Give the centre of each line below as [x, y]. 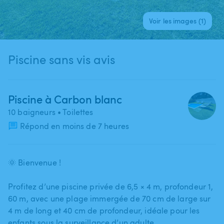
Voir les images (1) [177, 20]
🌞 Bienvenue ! [34, 162]
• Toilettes [74, 112]
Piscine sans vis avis [61, 59]
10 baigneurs [32, 112]
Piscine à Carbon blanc [65, 99]
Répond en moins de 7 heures [75, 126]
